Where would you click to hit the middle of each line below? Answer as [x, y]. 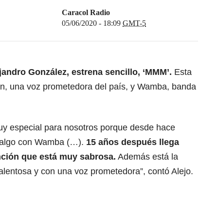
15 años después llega [133, 142]
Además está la [147, 157]
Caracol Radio [86, 13]
